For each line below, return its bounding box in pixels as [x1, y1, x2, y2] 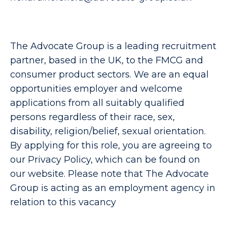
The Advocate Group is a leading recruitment [10, 41, 216, 52]
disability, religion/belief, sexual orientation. [10, 126, 206, 137]
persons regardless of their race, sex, [10, 111, 175, 123]
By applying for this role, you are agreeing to [10, 140, 212, 151]
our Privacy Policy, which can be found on [10, 154, 200, 165]
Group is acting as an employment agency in [10, 182, 215, 194]
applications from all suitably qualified [10, 97, 184, 108]
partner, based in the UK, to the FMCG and [10, 55, 203, 66]
